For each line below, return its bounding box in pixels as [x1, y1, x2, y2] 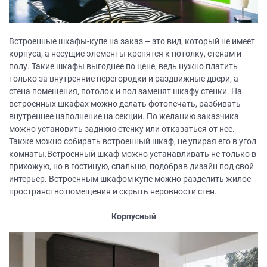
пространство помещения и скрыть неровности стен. [9, 187, 217, 197]
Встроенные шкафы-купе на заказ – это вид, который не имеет [9, 36, 255, 46]
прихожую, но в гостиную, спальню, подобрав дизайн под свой [9, 162, 254, 172]
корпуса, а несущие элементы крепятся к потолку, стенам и [9, 49, 241, 59]
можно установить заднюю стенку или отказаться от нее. [9, 124, 235, 134]
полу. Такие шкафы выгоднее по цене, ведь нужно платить [9, 61, 238, 72]
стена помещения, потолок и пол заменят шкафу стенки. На [9, 86, 242, 97]
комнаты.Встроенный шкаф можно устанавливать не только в [9, 149, 256, 159]
